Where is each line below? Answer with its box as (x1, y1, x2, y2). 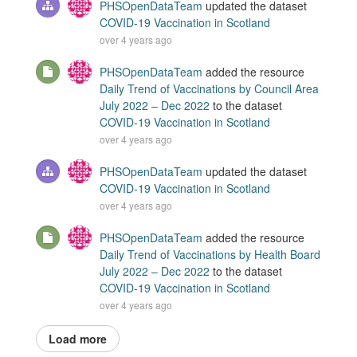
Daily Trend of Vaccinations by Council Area (100, 80, 319, 97)
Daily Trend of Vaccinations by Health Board (100, 246, 320, 263)
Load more (49, 331, 107, 347)
